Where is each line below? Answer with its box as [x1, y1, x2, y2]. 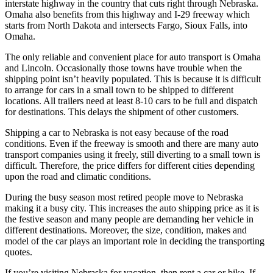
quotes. [5, 247, 32, 258]
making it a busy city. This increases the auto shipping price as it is [5, 203, 259, 214]
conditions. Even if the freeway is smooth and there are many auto [5, 138, 258, 149]
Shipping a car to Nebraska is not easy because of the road [5, 127, 229, 138]
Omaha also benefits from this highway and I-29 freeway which [5, 9, 250, 20]
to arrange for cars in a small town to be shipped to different [5, 85, 233, 96]
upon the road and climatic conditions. [5, 171, 151, 182]
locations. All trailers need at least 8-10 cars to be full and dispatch [5, 96, 258, 107]
